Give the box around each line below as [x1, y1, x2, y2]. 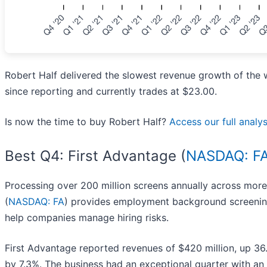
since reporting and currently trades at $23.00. [5, 85, 217, 98]
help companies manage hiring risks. [5, 212, 169, 224]
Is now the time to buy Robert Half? [5, 116, 169, 128]
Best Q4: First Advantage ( [5, 147, 186, 165]
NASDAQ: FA [8, 195, 64, 208]
